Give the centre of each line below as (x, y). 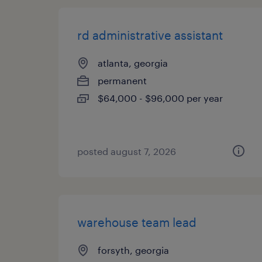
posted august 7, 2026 (127, 151)
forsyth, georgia (133, 250)
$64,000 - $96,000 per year (160, 98)
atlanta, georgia (133, 63)
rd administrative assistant (150, 35)
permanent (122, 80)
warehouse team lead (137, 222)
